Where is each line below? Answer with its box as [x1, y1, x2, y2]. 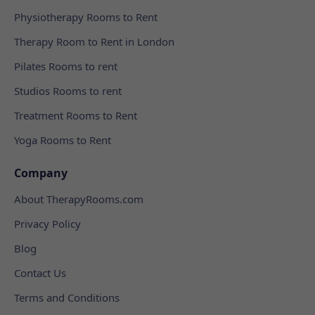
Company [14, 165, 67, 181]
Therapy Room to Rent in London [14, 34, 174, 49]
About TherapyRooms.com [14, 192, 143, 206]
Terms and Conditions [14, 290, 120, 304]
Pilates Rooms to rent [14, 59, 117, 73]
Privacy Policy [14, 217, 81, 231]
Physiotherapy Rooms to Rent [14, 10, 157, 24]
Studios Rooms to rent [14, 84, 122, 98]
